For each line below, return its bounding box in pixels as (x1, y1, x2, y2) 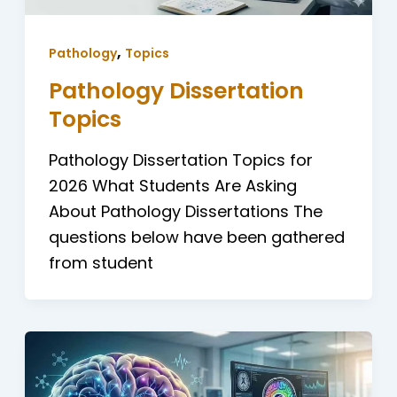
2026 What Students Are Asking (48, 175, 297, 198)
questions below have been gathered (48, 226, 345, 249)
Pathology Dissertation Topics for (48, 149, 313, 172)
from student (48, 252, 153, 275)
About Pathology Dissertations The (48, 200, 323, 223)
